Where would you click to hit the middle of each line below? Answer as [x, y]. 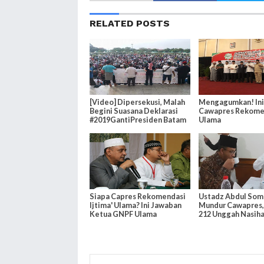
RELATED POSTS [130, 24]
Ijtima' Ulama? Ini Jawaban [136, 205]
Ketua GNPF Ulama [123, 214]
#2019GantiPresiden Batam [138, 120]
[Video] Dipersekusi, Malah [138, 102]
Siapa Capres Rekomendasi [138, 197]
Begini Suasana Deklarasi [134, 111]
